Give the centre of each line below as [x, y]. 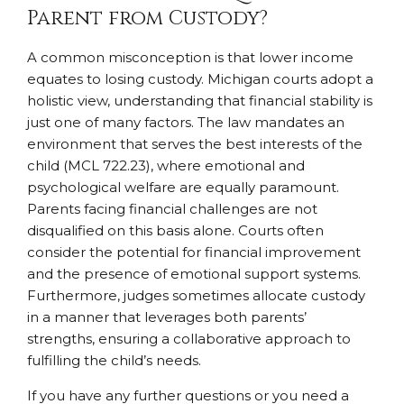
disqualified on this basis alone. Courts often [175, 230]
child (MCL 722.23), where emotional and [166, 165]
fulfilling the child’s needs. [114, 360]
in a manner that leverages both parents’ [167, 317]
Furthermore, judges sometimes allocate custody [196, 295]
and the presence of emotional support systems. [194, 273]
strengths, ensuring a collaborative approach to [189, 338]
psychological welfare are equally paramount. [183, 187]
